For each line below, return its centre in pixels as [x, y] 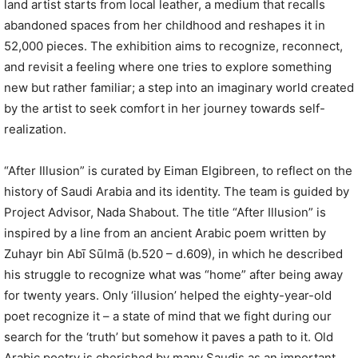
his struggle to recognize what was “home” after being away [173, 275]
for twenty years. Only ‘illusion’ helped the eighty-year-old [168, 296]
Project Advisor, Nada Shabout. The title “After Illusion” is [165, 213]
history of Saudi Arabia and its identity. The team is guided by [177, 192]
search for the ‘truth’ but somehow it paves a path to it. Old [169, 337]
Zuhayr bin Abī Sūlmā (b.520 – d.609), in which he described [173, 254]
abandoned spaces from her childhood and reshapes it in [165, 26]
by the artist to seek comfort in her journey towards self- [165, 109]
